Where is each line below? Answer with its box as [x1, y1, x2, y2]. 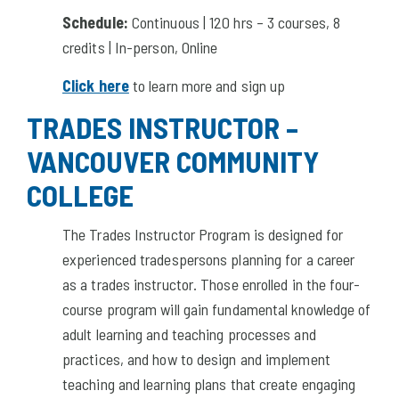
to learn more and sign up [128, 75, 286, 95]
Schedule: [62, 12, 128, 32]
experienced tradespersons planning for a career [62, 248, 355, 269]
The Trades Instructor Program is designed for [62, 224, 344, 244]
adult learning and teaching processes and [62, 323, 316, 344]
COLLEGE [27, 176, 134, 213]
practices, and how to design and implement [62, 348, 330, 369]
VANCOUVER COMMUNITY [27, 142, 319, 179]
